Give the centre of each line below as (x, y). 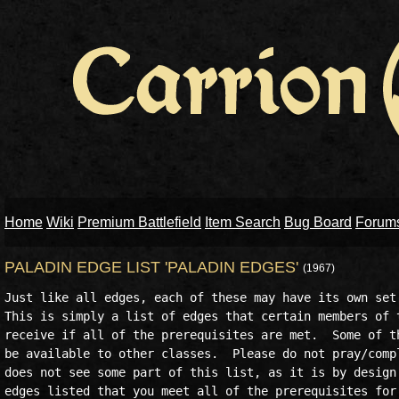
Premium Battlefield (139, 222)
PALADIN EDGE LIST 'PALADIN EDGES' (154, 267)
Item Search (243, 222)
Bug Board (318, 222)
